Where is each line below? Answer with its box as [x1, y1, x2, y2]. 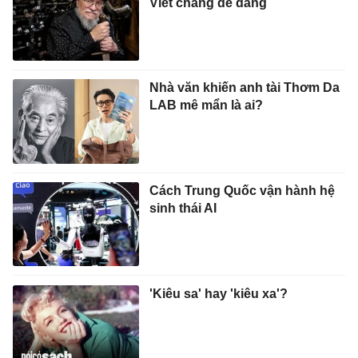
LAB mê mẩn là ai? [149, 98, 263, 113]
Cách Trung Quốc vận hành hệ [149, 184, 335, 197]
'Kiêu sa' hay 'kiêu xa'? [149, 286, 288, 300]
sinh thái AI [149, 201, 217, 215]
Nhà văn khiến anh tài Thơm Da [149, 81, 340, 95]
